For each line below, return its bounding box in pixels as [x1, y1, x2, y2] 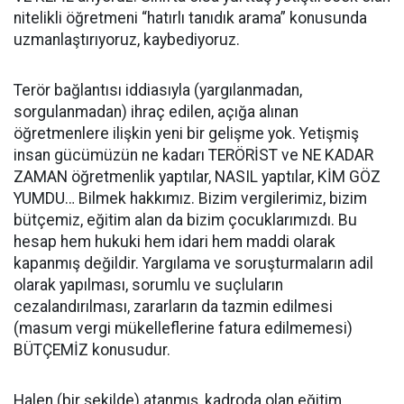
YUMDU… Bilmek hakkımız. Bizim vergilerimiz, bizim [14, 188, 367, 207]
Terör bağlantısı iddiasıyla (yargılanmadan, [14, 80, 302, 99]
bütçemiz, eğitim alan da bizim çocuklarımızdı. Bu [14, 210, 357, 229]
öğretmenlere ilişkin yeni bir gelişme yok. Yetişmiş [14, 124, 359, 142]
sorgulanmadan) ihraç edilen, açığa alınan [14, 102, 298, 121]
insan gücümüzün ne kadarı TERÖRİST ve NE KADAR [14, 145, 373, 164]
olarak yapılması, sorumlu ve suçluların [14, 275, 283, 294]
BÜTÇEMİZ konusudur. [14, 340, 170, 359]
